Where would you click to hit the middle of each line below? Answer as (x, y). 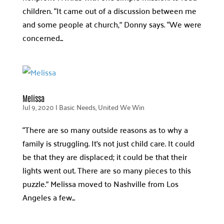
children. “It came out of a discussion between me (109, 10)
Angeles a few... (48, 197)
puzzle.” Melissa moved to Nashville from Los (100, 183)
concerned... (42, 37)
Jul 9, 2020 (38, 107)
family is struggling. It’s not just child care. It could (108, 143)
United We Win (121, 107)
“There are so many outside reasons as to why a (105, 129)
